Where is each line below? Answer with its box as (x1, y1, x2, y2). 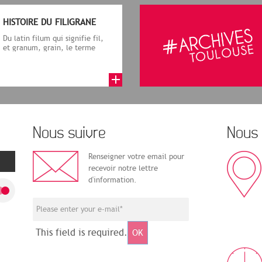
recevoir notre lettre (88, 164, 158, 174)
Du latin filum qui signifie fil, (3, 34, 104, 44)
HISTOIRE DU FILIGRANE (3, 17, 96, 28)
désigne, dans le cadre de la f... (3, 53, 112, 63)
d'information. (88, 175, 137, 185)
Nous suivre (33, 124, 106, 143)
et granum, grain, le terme (3, 43, 95, 53)
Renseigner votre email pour (88, 152, 184, 162)
